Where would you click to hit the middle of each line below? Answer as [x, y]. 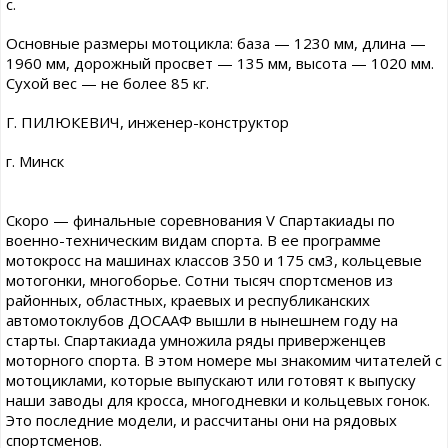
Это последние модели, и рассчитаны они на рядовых [201, 420]
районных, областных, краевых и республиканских [188, 300]
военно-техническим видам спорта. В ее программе [193, 240]
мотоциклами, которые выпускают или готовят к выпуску [211, 380]
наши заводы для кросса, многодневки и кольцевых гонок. [218, 400]
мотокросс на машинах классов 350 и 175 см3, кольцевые [214, 260]
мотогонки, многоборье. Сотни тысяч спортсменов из [199, 280]
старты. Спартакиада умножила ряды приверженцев [196, 340]
